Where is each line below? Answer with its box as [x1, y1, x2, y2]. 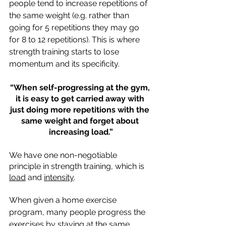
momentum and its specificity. [9, 59, 122, 69]
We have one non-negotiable [9, 150, 119, 160]
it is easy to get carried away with [15, 94, 146, 104]
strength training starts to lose [9, 47, 121, 57]
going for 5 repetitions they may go [9, 23, 141, 33]
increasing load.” [48, 127, 113, 137]
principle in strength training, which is [9, 161, 146, 172]
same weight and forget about [21, 116, 141, 126]
